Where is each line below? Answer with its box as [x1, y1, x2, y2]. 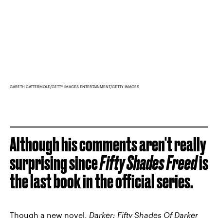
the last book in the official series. [10, 170, 193, 192]
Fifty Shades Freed [100, 151, 197, 174]
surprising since [10, 151, 100, 174]
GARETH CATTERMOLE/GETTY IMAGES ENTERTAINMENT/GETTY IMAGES [10, 84, 139, 89]
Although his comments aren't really [10, 133, 206, 155]
